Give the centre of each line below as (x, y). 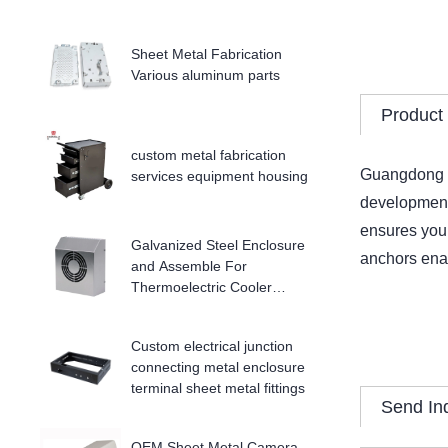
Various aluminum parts (206, 74)
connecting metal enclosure (218, 367)
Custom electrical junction (212, 346)
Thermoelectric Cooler (202, 287)
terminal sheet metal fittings (218, 388)
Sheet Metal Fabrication (207, 53)
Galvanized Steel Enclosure (218, 245)
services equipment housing (220, 175)
